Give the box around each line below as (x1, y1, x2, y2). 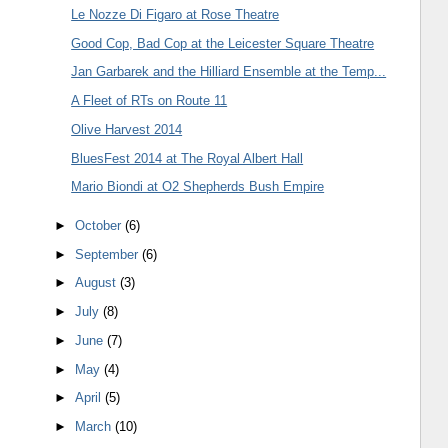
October (75, 217, 126, 233)
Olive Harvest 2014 (71, 121, 183, 137)
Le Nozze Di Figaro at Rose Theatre (71, 6, 280, 22)
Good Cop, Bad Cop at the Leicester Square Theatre (71, 35, 375, 51)
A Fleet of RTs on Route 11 (71, 93, 228, 108)
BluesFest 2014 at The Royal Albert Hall (71, 150, 304, 166)
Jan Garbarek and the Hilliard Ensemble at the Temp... (71, 64, 387, 80)
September (75, 246, 143, 262)
